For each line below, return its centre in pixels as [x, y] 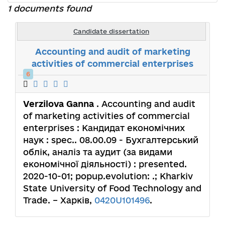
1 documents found [49, 8]
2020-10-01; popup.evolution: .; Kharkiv [108, 176]
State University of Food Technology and [112, 188]
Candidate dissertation [111, 31]
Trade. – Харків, [59, 200]
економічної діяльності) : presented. [105, 164]
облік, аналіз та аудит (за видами [98, 152]
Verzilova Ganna [60, 103]
